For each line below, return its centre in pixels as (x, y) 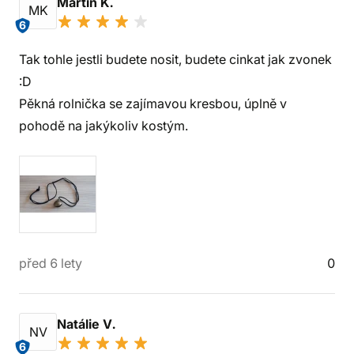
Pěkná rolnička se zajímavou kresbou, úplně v (153, 104)
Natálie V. (88, 324)
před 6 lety (51, 263)
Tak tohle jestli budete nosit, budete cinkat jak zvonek (175, 59)
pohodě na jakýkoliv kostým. (104, 126)
